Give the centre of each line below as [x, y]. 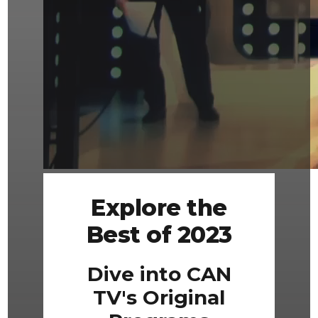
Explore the [159, 208]
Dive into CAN [159, 274]
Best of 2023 [159, 235]
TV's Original [159, 298]
